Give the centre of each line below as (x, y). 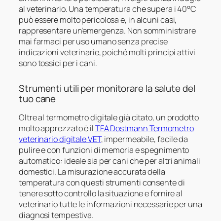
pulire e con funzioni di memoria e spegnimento (104, 150)
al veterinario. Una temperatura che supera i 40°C (108, 9)
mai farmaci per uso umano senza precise (93, 41)
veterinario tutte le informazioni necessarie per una (110, 204)
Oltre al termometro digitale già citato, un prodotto (109, 118)
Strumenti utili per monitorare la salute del (107, 88)
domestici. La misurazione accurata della (92, 172)
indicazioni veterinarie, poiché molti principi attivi (107, 52)
